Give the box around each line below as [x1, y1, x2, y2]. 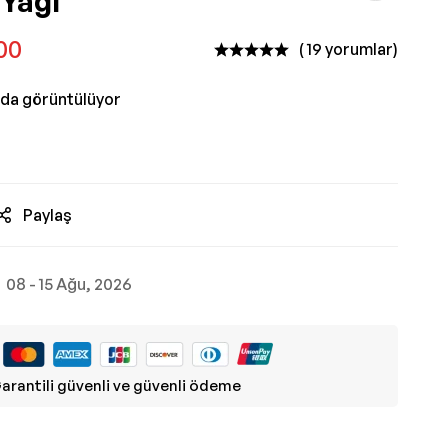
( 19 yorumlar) [299, 39, 398, 59]
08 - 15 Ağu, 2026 [6, 274, 132, 294]
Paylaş [23, 205, 72, 225]
